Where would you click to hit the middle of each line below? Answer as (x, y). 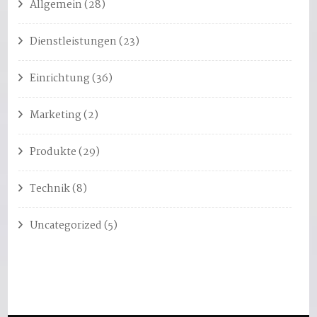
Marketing (56, 115)
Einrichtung (60, 78)
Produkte (53, 152)
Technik (50, 189)
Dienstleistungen (74, 41)
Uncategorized (66, 225)
